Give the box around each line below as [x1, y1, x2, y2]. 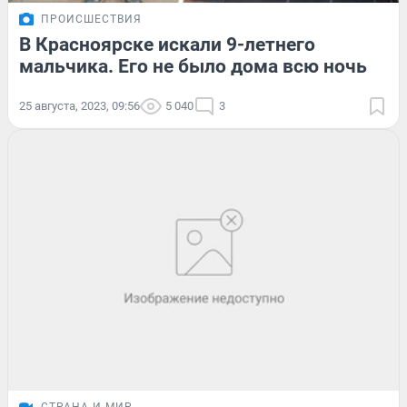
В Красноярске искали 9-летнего [19, 33, 315, 55]
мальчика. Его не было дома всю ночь [19, 55, 367, 77]
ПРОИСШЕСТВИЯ [41, 12, 142, 25]
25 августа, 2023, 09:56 [19, 98, 140, 113]
